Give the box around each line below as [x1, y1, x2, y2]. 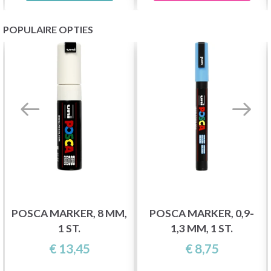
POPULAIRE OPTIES [3, 23, 93, 35]
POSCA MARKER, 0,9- [149, 207, 254, 220]
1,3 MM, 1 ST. [171, 222, 233, 235]
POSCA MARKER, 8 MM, [11, 207, 127, 220]
